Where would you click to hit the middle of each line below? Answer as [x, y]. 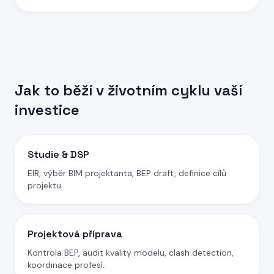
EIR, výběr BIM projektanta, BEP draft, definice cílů [127, 173]
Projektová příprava [75, 234]
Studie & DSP [58, 154]
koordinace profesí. [66, 265]
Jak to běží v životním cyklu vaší [128, 90]
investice [47, 110]
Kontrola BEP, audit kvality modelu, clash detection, [131, 253]
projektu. [45, 185]
